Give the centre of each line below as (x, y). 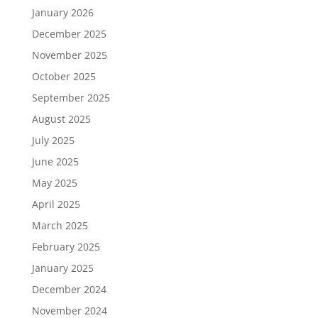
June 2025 (55, 162)
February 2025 (66, 247)
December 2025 (69, 34)
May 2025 (54, 183)
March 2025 (60, 226)
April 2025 (56, 204)
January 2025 (62, 268)
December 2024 (69, 290)
